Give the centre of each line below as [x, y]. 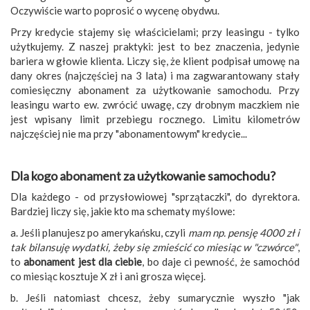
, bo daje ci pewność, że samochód [221, 262]
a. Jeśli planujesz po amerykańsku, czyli [99, 233]
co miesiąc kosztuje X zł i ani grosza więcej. [108, 276]
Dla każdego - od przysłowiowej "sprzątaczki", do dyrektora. [155, 197]
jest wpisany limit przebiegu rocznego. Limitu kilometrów [155, 119]
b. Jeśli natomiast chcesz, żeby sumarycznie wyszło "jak [155, 298]
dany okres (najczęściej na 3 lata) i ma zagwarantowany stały [155, 76]
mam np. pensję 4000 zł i [244, 233]
